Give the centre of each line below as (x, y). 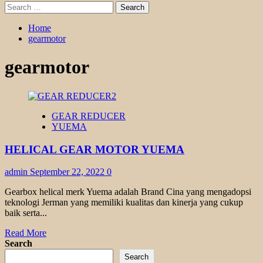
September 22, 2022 (68, 172)
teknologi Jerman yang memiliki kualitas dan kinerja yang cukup (124, 203)
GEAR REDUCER (89, 116)
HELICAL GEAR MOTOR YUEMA (95, 149)
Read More (26, 233)
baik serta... (26, 213)
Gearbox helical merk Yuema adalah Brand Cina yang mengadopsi (128, 192)
